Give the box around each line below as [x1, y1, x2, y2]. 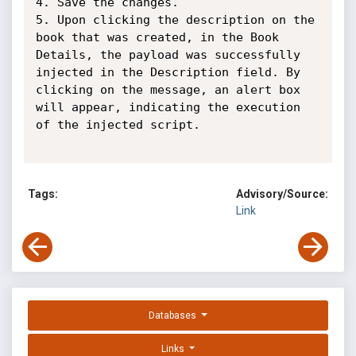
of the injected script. [35, 118, 200, 132]
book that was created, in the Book [35, 30, 279, 44]
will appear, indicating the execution [35, 100, 300, 114]
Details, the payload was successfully [35, 48, 300, 62]
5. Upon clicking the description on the [35, 13, 315, 27]
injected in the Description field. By [35, 65, 300, 79]
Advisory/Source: [236, 188, 328, 201]
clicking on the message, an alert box [35, 83, 300, 97]
